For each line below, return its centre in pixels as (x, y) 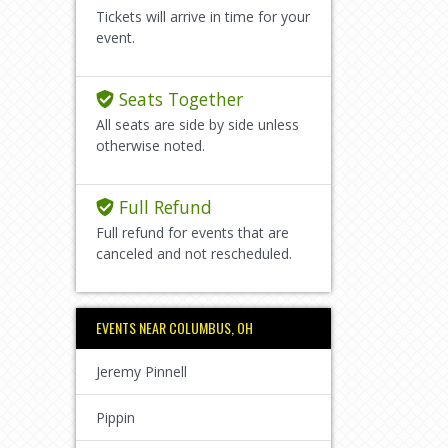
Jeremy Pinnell (141, 371)
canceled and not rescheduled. (194, 253)
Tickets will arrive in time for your (203, 16)
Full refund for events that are (192, 232)
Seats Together (178, 98)
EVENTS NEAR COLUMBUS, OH (174, 327)
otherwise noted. (150, 145)
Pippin (115, 417)
